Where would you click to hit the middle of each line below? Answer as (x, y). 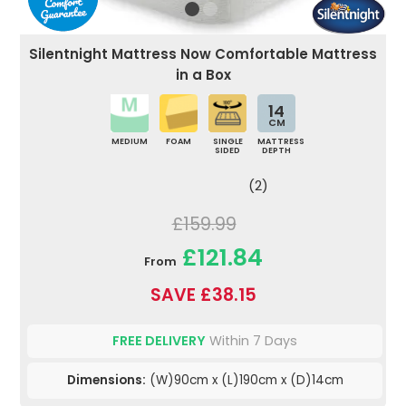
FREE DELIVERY (159, 341)
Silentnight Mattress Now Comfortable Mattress (203, 54)
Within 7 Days (251, 341)
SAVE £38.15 (203, 295)
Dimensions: (106, 381)
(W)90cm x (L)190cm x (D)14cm (244, 381)
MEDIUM (130, 142)
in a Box (203, 75)
